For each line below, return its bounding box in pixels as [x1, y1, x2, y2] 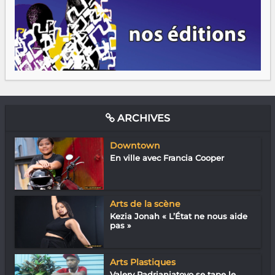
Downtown [109, 140, 160, 152]
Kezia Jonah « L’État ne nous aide [109, 211, 247, 222]
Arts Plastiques [109, 257, 176, 268]
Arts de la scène [109, 198, 180, 210]
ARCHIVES [114, 112, 170, 125]
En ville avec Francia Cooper [109, 153, 224, 163]
